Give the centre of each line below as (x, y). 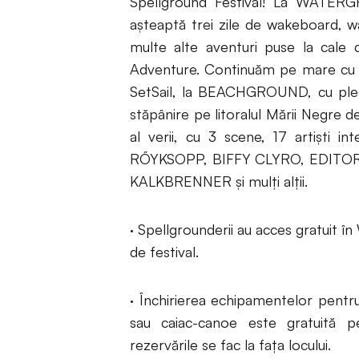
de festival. (164, 252)
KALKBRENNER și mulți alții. (219, 181)
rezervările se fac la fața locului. (230, 345)
